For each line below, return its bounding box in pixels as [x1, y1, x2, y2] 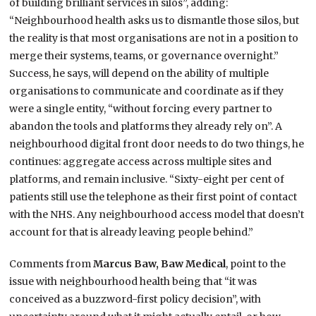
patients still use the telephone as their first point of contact [9, 190, 298, 204]
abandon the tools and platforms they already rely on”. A [9, 120, 283, 133]
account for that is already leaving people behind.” [9, 226, 254, 239]
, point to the [226, 257, 286, 271]
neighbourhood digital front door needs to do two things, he [9, 138, 305, 151]
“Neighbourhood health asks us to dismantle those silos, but [9, 14, 300, 28]
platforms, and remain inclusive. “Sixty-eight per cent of [9, 173, 285, 186]
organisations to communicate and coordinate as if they [9, 85, 284, 98]
